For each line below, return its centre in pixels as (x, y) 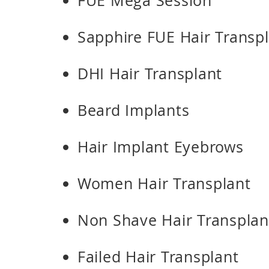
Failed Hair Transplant (158, 257)
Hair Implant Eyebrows (160, 147)
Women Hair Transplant (164, 183)
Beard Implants (133, 110)
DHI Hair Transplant (150, 74)
